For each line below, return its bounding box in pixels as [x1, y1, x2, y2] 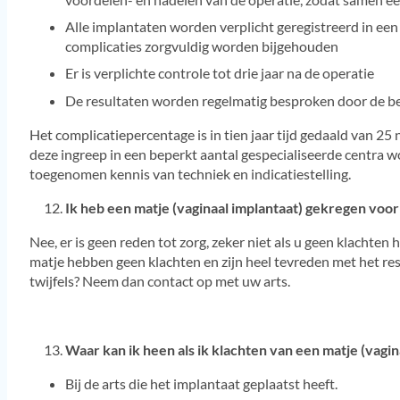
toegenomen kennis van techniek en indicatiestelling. [29, 164, 351, 182]
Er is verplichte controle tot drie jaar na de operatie [64, 64, 374, 82]
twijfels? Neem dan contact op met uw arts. [29, 272, 290, 290]
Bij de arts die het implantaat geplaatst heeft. [64, 374, 337, 392]
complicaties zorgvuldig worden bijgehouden [64, 37, 338, 55]
